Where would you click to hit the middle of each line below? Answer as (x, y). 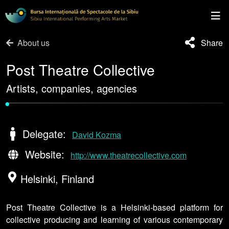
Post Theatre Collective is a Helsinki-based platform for (114, 208)
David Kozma (97, 135)
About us (33, 43)
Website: (43, 154)
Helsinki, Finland (57, 179)
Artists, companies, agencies (72, 88)
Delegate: (43, 134)
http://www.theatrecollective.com (129, 155)
